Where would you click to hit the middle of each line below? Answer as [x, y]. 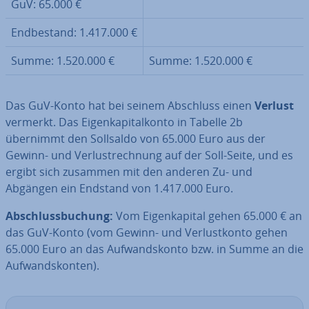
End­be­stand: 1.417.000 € [74, 32]
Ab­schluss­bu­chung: [61, 216]
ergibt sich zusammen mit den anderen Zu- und [129, 172]
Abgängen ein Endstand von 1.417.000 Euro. [119, 188]
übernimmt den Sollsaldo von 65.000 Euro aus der [136, 139]
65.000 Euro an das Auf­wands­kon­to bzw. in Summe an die [154, 249]
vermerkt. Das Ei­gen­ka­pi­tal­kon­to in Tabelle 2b [124, 122]
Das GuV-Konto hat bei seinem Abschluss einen [130, 106]
